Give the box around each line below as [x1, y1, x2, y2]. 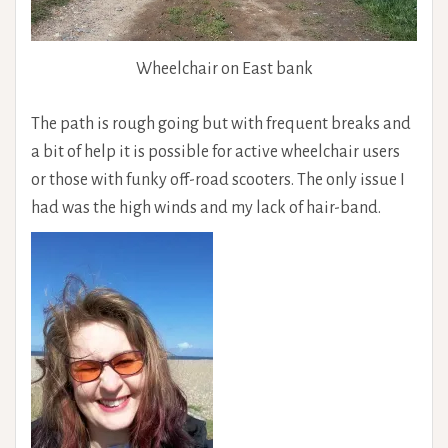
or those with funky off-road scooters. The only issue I [31, 171, 405, 190]
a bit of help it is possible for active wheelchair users [31, 143, 400, 162]
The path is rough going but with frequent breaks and [31, 115, 411, 134]
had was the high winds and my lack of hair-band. [31, 199, 381, 218]
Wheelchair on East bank [135, 60, 313, 79]
